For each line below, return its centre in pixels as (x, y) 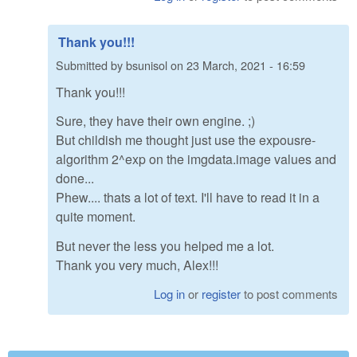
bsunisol (147, 65)
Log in (170, 293)
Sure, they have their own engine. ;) (155, 121)
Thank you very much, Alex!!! (137, 265)
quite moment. (96, 217)
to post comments (290, 293)
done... (75, 178)
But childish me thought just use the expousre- (186, 140)
